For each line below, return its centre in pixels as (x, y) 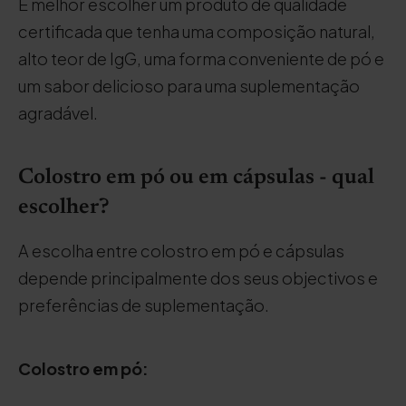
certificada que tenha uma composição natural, (197, 31)
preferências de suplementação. (144, 305)
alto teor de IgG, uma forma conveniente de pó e (201, 58)
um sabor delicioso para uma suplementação (189, 86)
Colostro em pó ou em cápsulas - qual (196, 178)
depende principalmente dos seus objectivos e (198, 278)
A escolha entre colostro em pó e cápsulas (181, 251)
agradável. (58, 113)
